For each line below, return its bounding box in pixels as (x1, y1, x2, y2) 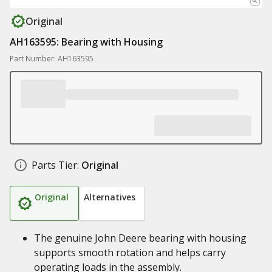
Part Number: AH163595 (10, 53, 93, 64)
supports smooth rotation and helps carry (34, 246, 226, 259)
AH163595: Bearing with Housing (10, 35, 163, 49)
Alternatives (84, 191, 135, 203)
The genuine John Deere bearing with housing (34, 231, 246, 245)
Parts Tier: (32, 158, 79, 172)
